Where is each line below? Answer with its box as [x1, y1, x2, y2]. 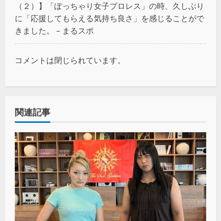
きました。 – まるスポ [15, 25, 94, 37]
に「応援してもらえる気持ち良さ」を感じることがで [15, 13, 204, 24]
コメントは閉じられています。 [15, 55, 125, 66]
